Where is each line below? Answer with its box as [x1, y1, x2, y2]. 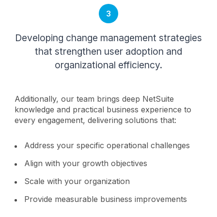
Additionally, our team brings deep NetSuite [15, 94, 174, 104]
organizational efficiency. [55, 59, 162, 71]
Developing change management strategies [15, 32, 202, 44]
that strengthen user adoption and [35, 46, 182, 57]
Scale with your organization [24, 176, 132, 186]
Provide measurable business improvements [24, 194, 189, 204]
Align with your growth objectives [24, 158, 150, 168]
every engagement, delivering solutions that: [15, 115, 179, 125]
